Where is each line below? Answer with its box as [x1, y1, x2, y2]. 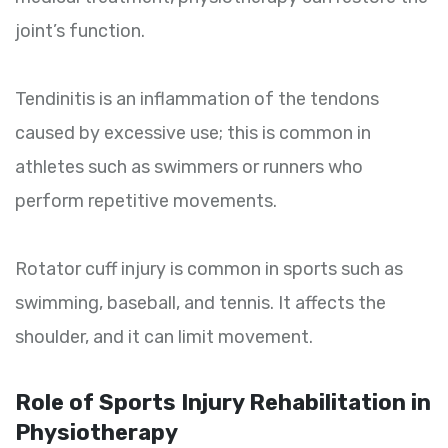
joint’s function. [15, 20, 145, 43]
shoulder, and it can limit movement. [15, 326, 313, 349]
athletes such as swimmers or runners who [15, 156, 363, 179]
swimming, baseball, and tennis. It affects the [15, 292, 386, 315]
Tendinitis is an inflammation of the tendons [15, 88, 379, 111]
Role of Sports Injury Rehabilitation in [15, 389, 431, 417]
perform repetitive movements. [15, 190, 277, 213]
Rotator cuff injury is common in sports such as [15, 258, 403, 281]
